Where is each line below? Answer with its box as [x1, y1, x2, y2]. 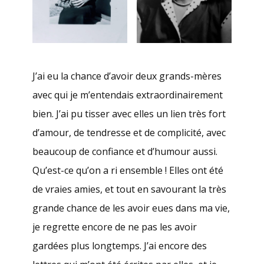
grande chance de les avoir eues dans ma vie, [32, 202, 230, 215]
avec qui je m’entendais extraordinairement [32, 88, 223, 102]
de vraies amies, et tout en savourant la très [32, 183, 226, 196]
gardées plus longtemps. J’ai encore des [32, 239, 207, 253]
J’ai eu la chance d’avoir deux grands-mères [32, 70, 222, 83]
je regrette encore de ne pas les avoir [32, 220, 197, 234]
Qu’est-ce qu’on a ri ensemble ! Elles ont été [32, 164, 223, 177]
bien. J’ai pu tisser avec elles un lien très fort [32, 107, 226, 121]
